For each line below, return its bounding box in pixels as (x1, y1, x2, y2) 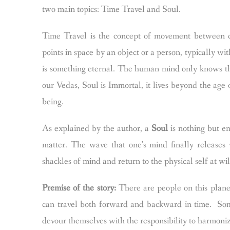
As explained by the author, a (42, 122, 151, 135)
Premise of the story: (42, 182, 116, 194)
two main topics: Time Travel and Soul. (42, 3, 183, 15)
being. (42, 95, 66, 108)
